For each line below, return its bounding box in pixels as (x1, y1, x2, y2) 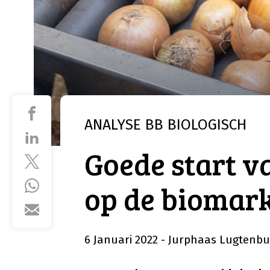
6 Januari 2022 (84, 233, 161, 247)
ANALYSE (84, 116, 141, 134)
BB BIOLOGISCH (141, 116, 246, 134)
